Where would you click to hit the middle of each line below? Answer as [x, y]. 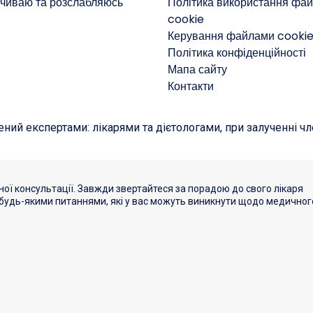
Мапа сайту [197, 70]
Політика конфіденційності [237, 53]
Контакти [191, 87]
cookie [186, 20]
